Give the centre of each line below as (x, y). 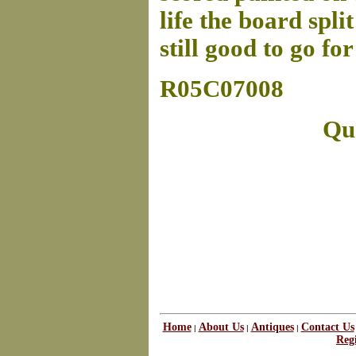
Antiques (272, 327)
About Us (221, 327)
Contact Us (327, 327)
